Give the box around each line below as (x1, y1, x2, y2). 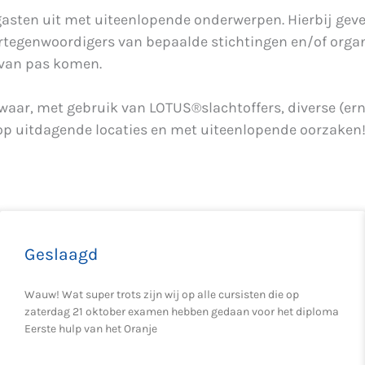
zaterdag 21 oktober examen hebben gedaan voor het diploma (24, 305, 339, 319)
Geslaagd (24, 244, 98, 264)
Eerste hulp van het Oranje (24, 322, 157, 336)
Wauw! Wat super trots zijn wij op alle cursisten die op (24, 288, 299, 301)
